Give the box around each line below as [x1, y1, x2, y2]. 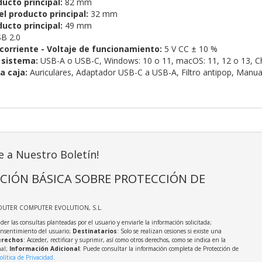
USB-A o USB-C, [40, 55, 104, 67]
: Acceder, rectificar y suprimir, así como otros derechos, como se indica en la [23, 236, 226, 244]
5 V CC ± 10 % [161, 43, 218, 55]
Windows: [104, 55, 140, 67]
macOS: [175, 55, 205, 67]
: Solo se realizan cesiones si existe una [116, 227, 222, 236]
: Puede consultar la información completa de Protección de [79, 244, 239, 253]
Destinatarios [72, 227, 117, 236]
